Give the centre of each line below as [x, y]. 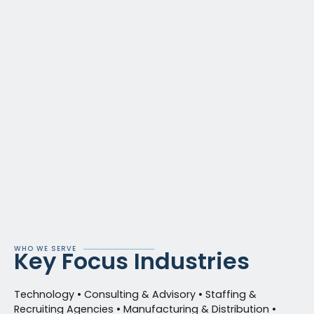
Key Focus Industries [135, 261]
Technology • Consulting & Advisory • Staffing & [135, 294]
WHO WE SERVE [45, 248]
